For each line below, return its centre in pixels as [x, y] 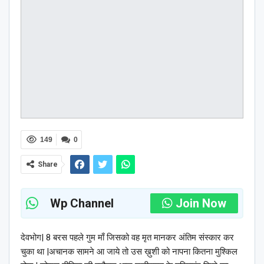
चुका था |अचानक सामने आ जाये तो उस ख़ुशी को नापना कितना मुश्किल [129, 251]
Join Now [201, 203]
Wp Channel [82, 203]
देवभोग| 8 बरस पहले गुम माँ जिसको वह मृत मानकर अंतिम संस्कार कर [127, 237]
